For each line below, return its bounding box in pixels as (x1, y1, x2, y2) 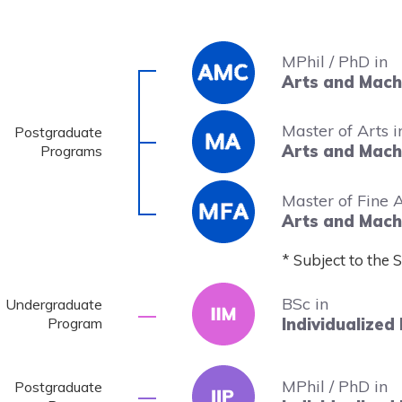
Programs (40, 142, 102, 160)
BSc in (282, 293, 328, 314)
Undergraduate (5, 295, 102, 313)
